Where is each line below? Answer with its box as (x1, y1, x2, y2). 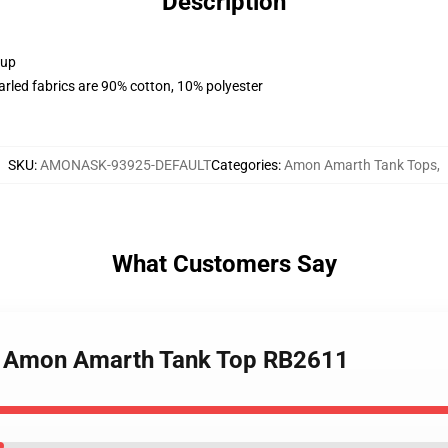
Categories (211, 157, 278, 173)
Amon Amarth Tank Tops (284, 157, 437, 173)
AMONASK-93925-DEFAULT (40, 157, 211, 173)
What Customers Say (111, 250, 337, 278)
